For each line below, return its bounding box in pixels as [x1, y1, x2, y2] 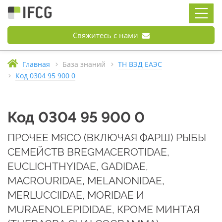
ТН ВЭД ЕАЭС [118, 60, 162, 69]
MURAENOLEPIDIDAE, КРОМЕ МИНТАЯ [7, 203, 200, 216]
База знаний [62, 60, 106, 69]
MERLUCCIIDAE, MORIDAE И [7, 189, 144, 201]
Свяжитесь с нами [72, 30, 140, 40]
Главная [22, 60, 50, 69]
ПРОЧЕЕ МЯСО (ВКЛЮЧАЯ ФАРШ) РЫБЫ [7, 131, 206, 144]
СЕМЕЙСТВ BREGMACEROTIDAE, [7, 146, 169, 158]
